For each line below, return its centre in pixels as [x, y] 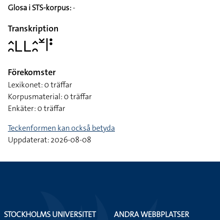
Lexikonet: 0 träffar [40, 85]
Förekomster [32, 72]
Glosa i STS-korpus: [40, 8]
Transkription [33, 28]
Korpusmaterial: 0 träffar [50, 96]
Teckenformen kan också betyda [61, 128]
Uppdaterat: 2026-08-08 [50, 140]
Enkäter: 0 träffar [37, 108]
